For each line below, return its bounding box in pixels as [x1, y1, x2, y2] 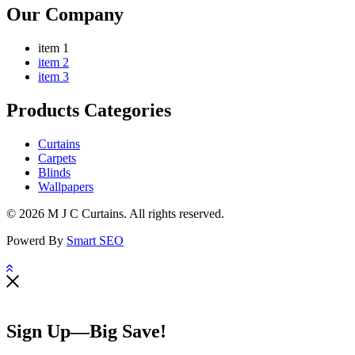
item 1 [38, 41, 69, 55]
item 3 [38, 70, 69, 84]
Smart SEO [67, 234, 124, 248]
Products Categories [6, 100, 171, 121]
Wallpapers [38, 180, 94, 194]
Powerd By [6, 234, 67, 248]
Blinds [38, 166, 71, 180]
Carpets [38, 151, 76, 166]
